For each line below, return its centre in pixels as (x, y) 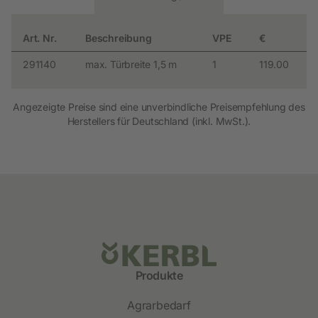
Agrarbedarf (159, 305)
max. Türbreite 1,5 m (131, 64)
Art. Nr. (40, 38)
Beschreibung (119, 38)
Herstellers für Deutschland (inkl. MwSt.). (159, 121)
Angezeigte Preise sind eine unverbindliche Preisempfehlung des (159, 106)
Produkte (159, 275)
